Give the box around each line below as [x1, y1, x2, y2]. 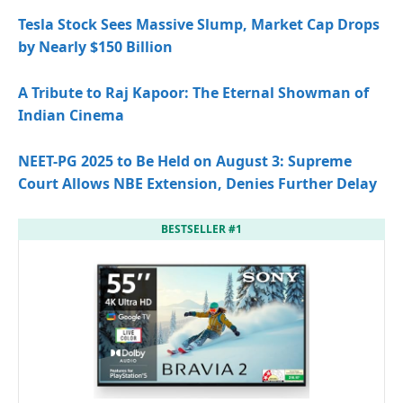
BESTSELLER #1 [161, 221, 242, 237]
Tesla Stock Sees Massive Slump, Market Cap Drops [18, 14, 380, 35]
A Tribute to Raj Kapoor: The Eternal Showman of [18, 83, 369, 103]
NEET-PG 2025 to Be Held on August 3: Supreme [18, 151, 352, 172]
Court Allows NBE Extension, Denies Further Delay [18, 174, 377, 194]
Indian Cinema [18, 105, 124, 126]
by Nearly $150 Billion [18, 37, 173, 58]
